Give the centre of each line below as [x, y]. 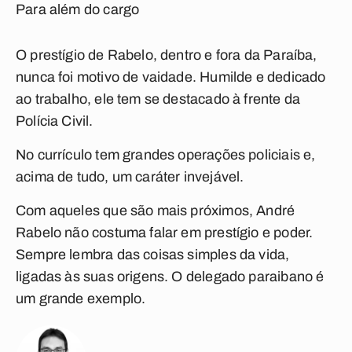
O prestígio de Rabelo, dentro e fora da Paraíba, [167, 55]
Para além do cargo [78, 9]
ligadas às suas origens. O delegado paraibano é [170, 277]
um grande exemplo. [81, 299]
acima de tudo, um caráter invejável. [130, 177]
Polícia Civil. [55, 121]
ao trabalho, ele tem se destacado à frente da [158, 99]
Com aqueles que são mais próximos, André [156, 211]
